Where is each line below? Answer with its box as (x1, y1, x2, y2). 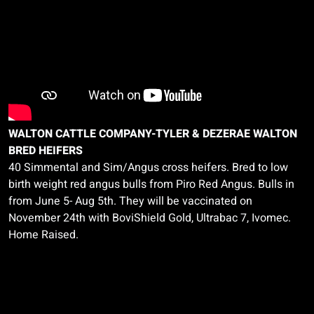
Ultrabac (196, 210, 238, 226)
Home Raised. (8, 226, 78, 243)
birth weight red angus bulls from (8, 176, 176, 193)
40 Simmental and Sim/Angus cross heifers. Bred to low (8, 159, 288, 176)
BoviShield (112, 210, 165, 226)
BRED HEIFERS (8, 142, 83, 159)
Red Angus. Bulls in (196, 176, 294, 193)
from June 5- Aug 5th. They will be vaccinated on (8, 193, 252, 210)
